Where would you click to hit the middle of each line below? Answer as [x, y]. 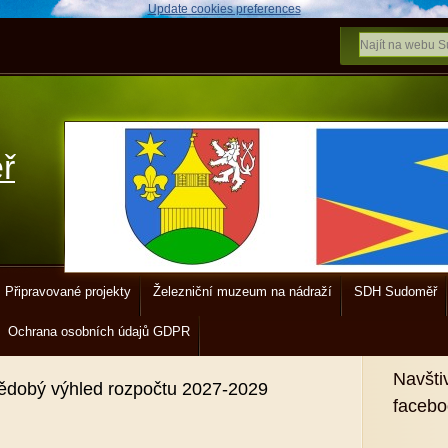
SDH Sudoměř [395, 291]
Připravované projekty [68, 291]
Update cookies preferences [224, 9]
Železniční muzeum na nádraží [242, 291]
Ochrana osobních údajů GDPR [99, 331]
